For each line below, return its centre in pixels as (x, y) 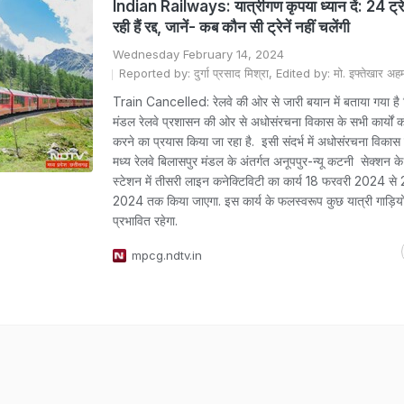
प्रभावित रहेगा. (145, 220)
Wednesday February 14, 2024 (198, 54)
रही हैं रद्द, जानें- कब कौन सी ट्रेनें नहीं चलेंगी (231, 27)
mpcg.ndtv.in (167, 255)
